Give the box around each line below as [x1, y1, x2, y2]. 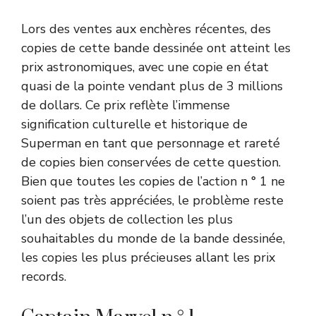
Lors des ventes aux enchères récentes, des [21, 20, 271, 37]
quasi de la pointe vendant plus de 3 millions [21, 77, 283, 95]
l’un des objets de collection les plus [21, 210, 233, 228]
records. [21, 267, 66, 285]
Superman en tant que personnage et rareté [21, 134, 280, 152]
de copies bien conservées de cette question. [21, 153, 281, 171]
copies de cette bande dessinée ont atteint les [21, 39, 291, 56]
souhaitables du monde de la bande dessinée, [21, 229, 285, 247]
